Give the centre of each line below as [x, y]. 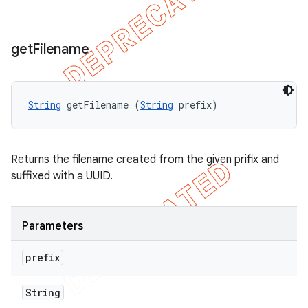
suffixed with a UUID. [62, 176]
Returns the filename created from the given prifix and [145, 159]
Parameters [53, 226]
